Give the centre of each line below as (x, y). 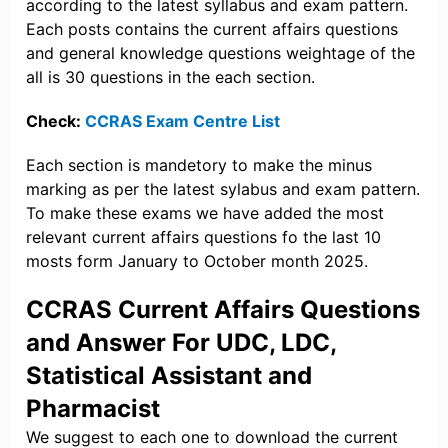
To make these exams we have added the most (205, 213)
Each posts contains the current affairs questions (212, 29)
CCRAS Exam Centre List (183, 121)
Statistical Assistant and (169, 376)
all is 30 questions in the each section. (171, 77)
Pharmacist (93, 409)
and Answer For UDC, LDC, (181, 343)
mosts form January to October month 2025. (197, 261)
